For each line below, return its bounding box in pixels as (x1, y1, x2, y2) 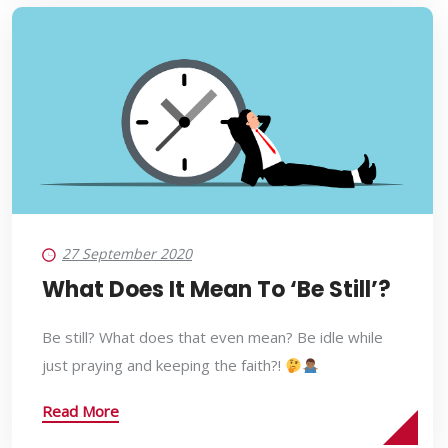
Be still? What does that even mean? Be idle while (42, 327, 383, 348)
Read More (42, 401, 119, 422)
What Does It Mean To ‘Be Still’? (42, 274, 391, 306)
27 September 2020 (62, 244, 192, 264)
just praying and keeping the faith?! (42, 355, 285, 376)
